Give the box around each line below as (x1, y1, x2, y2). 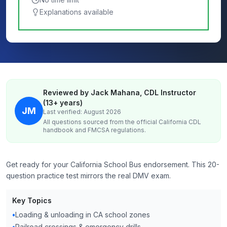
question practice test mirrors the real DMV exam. (6, 171, 171, 180)
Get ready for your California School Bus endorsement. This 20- (6, 160, 219, 169)
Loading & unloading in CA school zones (15, 210, 150, 219)
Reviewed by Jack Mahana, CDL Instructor (43, 88, 196, 97)
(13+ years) (43, 98, 83, 107)
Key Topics (12, 196, 52, 205)
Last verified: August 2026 (43, 108, 121, 116)
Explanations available (40, 8, 113, 16)
